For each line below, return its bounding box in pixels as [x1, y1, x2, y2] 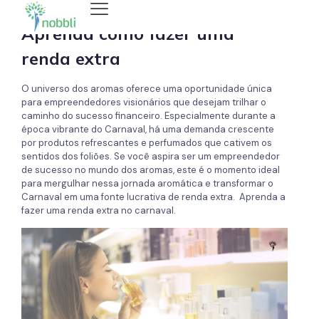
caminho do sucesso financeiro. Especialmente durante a [21, 110, 276, 122]
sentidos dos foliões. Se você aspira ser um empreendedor [21, 150, 280, 162]
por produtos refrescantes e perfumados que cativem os [21, 137, 272, 149]
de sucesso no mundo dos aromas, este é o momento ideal [21, 164, 280, 176]
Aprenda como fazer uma [21, 23, 234, 44]
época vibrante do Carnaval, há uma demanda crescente [21, 123, 274, 135]
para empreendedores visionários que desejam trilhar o [21, 96, 266, 108]
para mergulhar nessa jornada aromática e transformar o [21, 177, 273, 189]
